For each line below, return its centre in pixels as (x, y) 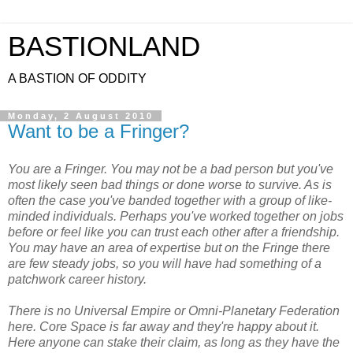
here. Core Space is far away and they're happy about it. (163, 326)
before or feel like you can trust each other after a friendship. (174, 232)
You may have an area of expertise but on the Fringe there (169, 247)
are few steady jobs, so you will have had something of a (165, 263)
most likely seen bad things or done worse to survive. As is (170, 184)
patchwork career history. (77, 279)
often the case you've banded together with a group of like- (170, 200)
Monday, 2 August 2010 (81, 116)
